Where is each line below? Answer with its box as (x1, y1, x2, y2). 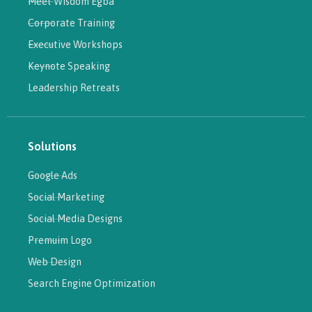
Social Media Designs (28, 213, 123, 224)
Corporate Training (28, 17, 115, 29)
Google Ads (28, 170, 77, 181)
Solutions (28, 140, 77, 153)
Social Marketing (28, 192, 104, 203)
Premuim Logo (28, 235, 92, 246)
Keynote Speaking (28, 61, 110, 72)
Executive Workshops (28, 39, 123, 50)
